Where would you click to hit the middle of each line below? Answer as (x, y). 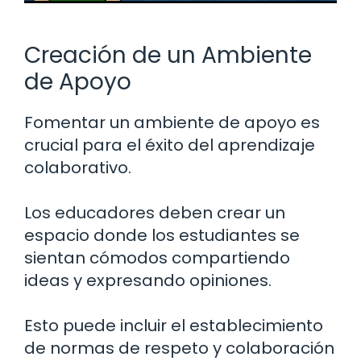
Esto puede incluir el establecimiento (174, 326)
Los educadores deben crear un (155, 213)
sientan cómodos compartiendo (157, 258)
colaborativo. (78, 168)
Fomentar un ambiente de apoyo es (172, 123)
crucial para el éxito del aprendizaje (170, 145)
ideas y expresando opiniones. (148, 281)
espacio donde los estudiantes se (162, 236)
